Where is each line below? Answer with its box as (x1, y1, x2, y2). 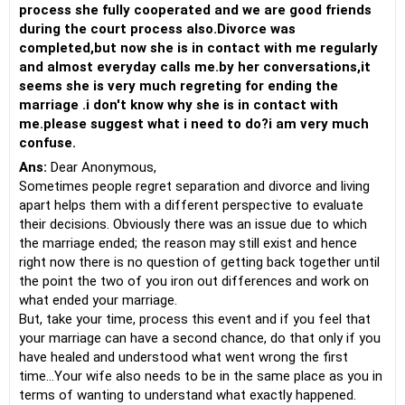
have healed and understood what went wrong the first (19, 349, 348, 365)
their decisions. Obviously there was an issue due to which (19, 216, 367, 232)
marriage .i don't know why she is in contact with (19, 97, 338, 113)
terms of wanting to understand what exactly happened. (19, 387, 356, 403)
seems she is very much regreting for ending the (19, 78, 338, 94)
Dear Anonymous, (47, 159, 156, 175)
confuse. (19, 135, 76, 151)
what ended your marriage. (19, 292, 177, 308)
